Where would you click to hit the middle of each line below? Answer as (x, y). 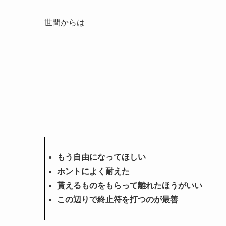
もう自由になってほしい (101, 157)
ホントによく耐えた (93, 171)
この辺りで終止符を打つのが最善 (118, 199)
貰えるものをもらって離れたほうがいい (130, 185)
